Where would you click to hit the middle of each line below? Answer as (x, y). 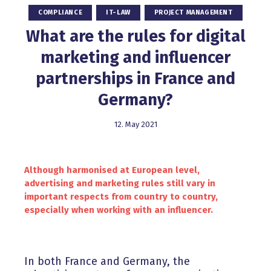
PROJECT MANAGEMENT (193, 13)
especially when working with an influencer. (119, 210)
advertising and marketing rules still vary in (120, 184)
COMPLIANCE (60, 13)
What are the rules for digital (135, 37)
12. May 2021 (135, 125)
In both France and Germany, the (107, 262)
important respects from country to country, (121, 197)
